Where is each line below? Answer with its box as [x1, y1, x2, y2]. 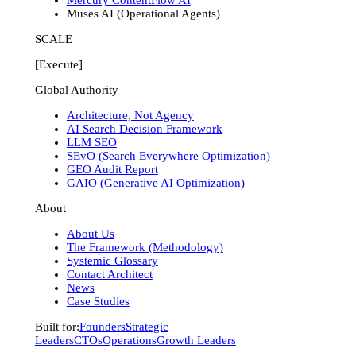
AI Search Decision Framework [66, 122, 222, 135]
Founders [79, 319, 126, 333]
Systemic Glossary [66, 253, 158, 267]
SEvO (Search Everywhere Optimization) [66, 149, 270, 162]
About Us [66, 226, 114, 240]
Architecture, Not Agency [66, 108, 194, 122]
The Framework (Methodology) [66, 240, 223, 253]
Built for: [34, 319, 79, 333]
